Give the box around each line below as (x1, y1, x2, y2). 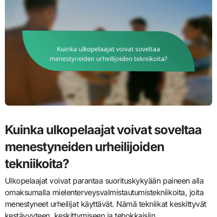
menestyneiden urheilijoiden (4, 139, 164, 154)
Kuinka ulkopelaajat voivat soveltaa (4, 122, 202, 137)
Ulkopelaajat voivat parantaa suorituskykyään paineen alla (4, 176, 204, 186)
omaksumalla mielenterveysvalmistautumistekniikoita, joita (4, 187, 204, 198)
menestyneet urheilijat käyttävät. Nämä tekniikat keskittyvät (4, 199, 206, 209)
